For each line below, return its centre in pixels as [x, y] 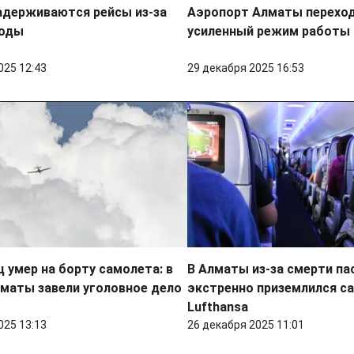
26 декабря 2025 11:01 [246, 325]
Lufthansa [218, 307]
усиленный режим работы [269, 32]
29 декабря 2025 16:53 [246, 68]
